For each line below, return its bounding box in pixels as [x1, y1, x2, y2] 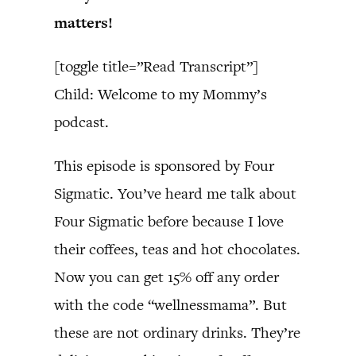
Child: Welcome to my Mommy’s [54, 84, 267, 104]
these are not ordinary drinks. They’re [54, 323, 300, 342]
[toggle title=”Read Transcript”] [54, 56, 258, 76]
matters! [54, 13, 113, 33]
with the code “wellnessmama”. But [54, 295, 287, 315]
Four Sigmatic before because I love [54, 211, 284, 231]
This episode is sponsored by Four [54, 156, 274, 176]
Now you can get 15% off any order [54, 267, 279, 287]
